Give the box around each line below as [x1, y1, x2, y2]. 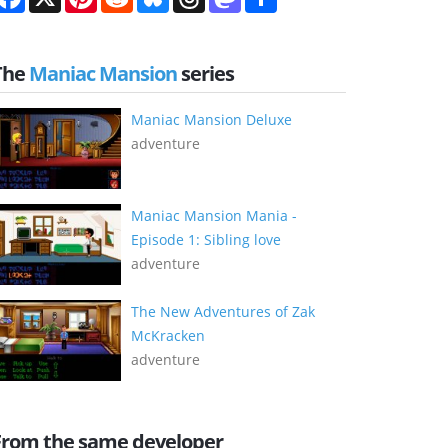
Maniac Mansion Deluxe [131, 109, 292, 129]
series [177, 59, 234, 87]
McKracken [131, 325, 205, 345]
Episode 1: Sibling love [131, 229, 281, 249]
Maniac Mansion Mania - [131, 205, 297, 225]
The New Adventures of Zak [131, 301, 315, 321]
